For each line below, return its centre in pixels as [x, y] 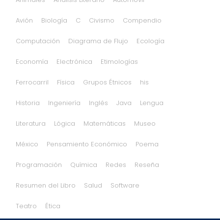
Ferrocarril [32, 82]
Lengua [151, 103]
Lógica [64, 124]
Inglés [98, 103]
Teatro [26, 206]
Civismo [101, 20]
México [27, 144]
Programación [39, 165]
